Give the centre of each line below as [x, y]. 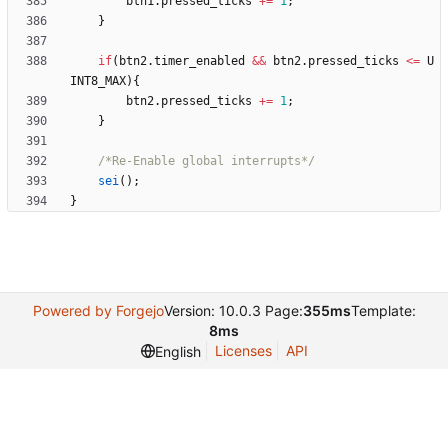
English [177, 351]
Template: [383, 311]
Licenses [243, 351]
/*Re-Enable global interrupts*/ [206, 161]
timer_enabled [199, 61]
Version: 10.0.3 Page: [233, 311]
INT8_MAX [98, 81]
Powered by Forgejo [98, 311]
